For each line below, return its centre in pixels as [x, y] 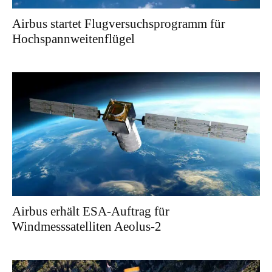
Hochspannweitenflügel [73, 39]
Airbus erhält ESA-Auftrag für [91, 211]
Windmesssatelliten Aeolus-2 [87, 226]
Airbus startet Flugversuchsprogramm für [119, 23]
